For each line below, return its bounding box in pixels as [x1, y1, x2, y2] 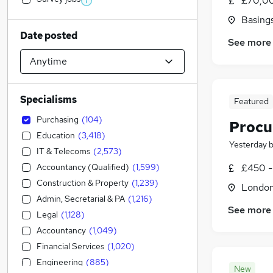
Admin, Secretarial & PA [37, 193, 125, 204]
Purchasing [37, 114, 79, 125]
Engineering [37, 257, 83, 268]
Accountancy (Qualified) [37, 161, 129, 172]
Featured [233, 96, 269, 107]
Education [37, 130, 75, 141]
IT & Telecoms [37, 146, 90, 157]
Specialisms [20, 93, 77, 106]
